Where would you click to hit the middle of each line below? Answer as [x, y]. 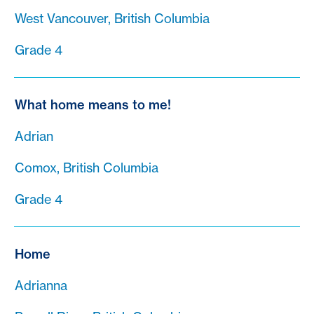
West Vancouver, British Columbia [112, 19]
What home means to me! [93, 105]
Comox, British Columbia [87, 168]
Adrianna [41, 286]
